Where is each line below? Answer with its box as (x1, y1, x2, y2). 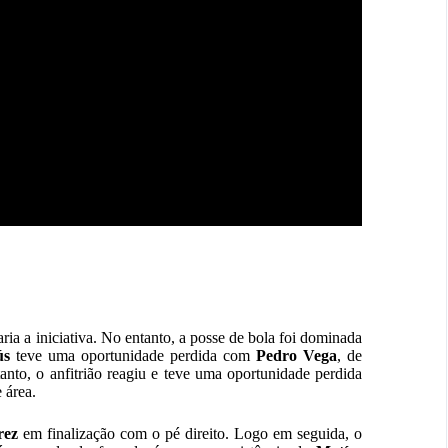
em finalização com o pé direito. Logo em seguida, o (17, 425, 363, 443)
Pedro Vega (256, 347, 338, 365)
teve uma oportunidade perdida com (9, 347, 257, 365)
